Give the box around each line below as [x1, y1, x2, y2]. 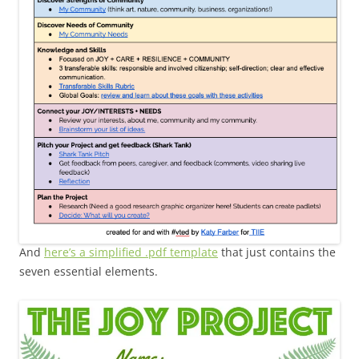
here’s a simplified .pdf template [44, 244, 218, 260]
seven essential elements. [19, 264, 158, 280]
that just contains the [218, 244, 336, 260]
